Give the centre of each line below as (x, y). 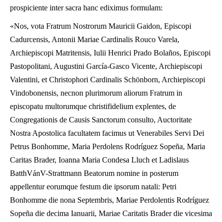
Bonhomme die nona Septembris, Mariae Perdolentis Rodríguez (110, 200)
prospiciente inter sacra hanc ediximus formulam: (86, 8)
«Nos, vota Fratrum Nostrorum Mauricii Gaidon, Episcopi (101, 26)
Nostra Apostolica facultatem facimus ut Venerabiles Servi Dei (107, 133)
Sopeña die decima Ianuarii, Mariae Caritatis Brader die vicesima (111, 213)
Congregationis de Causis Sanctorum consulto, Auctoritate (101, 120)
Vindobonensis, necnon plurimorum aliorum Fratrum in (96, 93)
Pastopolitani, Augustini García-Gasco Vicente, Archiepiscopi (106, 66)
